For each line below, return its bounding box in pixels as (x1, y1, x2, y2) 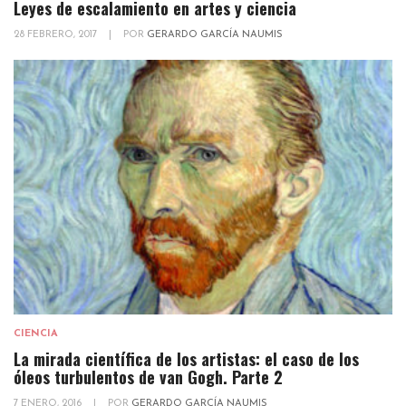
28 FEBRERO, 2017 (14, 30, 100, 41)
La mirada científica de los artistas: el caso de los (14, 347, 359, 372)
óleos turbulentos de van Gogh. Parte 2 (14, 365, 283, 390)
